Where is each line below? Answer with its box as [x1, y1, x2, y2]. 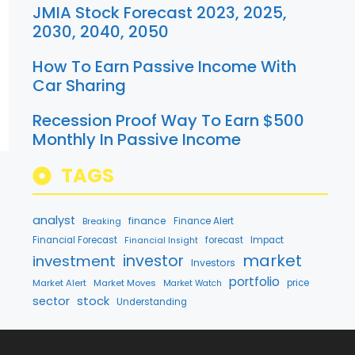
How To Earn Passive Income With [32, 55, 297, 78]
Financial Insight [124, 235, 199, 246]
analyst [32, 212, 76, 228]
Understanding [116, 296, 188, 308]
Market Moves [94, 277, 157, 289]
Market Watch [163, 277, 223, 289]
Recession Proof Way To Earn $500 [32, 109, 305, 132]
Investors [191, 256, 236, 269]
